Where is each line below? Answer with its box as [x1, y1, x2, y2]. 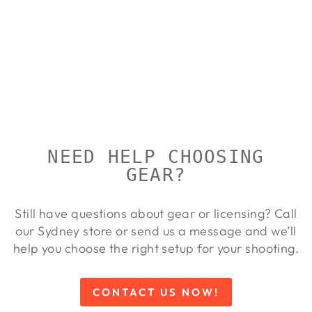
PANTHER [31, 47, 102, 62]
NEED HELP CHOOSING [47, 146, 265, 168]
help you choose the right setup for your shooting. [13, 240, 299, 257]
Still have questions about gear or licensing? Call [15, 205, 297, 222]
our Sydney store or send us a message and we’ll [15, 223, 297, 240]
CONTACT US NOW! [93, 286, 219, 299]
